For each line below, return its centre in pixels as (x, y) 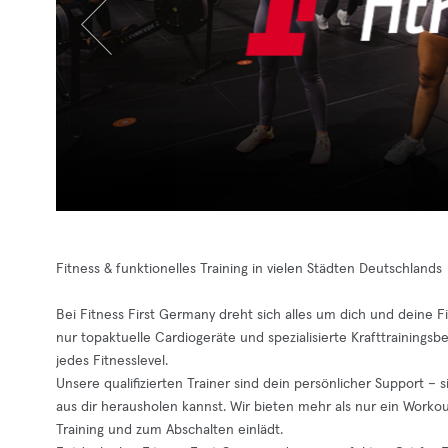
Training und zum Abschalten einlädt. (169, 430)
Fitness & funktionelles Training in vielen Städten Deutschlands (249, 269)
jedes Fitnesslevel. (112, 361)
